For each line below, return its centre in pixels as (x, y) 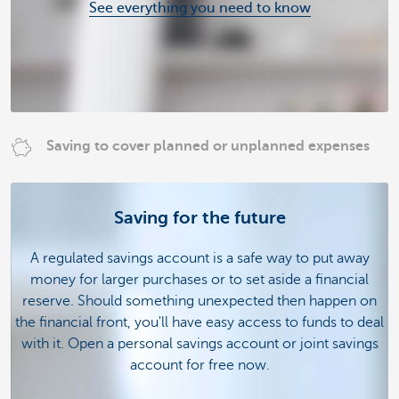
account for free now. (199, 365)
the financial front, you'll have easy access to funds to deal (199, 322)
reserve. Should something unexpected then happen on (199, 301)
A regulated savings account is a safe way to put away (199, 258)
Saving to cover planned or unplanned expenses (208, 147)
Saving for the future (199, 218)
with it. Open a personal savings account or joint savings (199, 343)
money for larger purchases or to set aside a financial (199, 279)
